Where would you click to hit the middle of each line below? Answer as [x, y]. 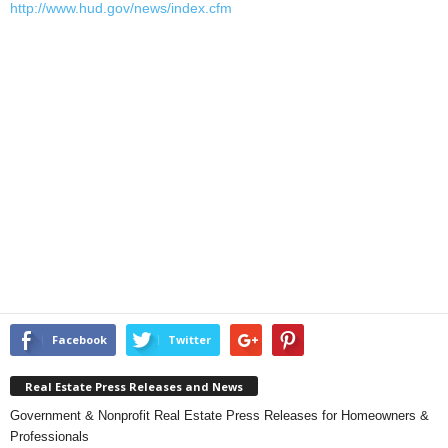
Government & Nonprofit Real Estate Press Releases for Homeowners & [219, 415]
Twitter [189, 339]
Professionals [49, 436]
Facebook [79, 339]
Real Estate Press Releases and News [134, 386]
